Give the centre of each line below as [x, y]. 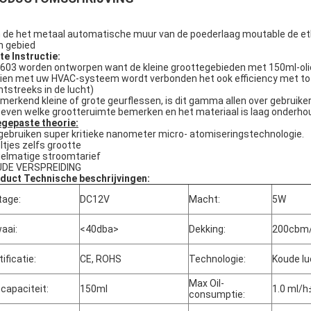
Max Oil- [207, 283]
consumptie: [217, 294]
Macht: [204, 199]
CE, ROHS [101, 259]
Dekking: [207, 229]
